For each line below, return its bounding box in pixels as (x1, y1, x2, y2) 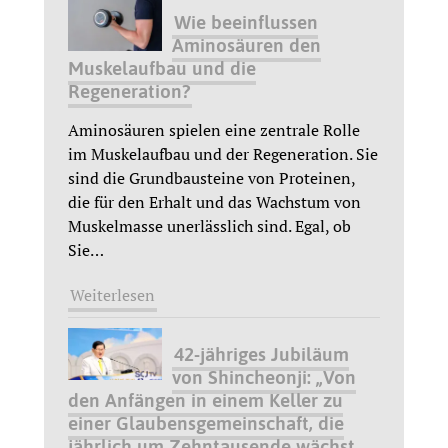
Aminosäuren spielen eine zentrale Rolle (68, 118, 360, 141)
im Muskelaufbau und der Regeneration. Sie (68, 142, 378, 165)
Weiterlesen (70, 283, 155, 306)
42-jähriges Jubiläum (173, 342, 349, 365)
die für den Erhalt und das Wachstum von (68, 190, 361, 213)
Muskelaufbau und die (68, 56, 256, 79)
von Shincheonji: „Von (171, 365, 356, 388)
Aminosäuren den (171, 33, 321, 56)
